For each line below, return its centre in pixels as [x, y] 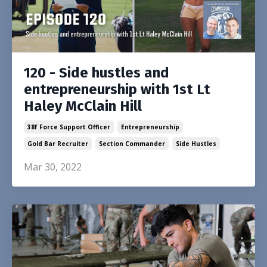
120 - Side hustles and [97, 72]
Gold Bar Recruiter [58, 143]
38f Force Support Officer [69, 127]
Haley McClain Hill [83, 106]
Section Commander [132, 143]
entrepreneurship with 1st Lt [117, 89]
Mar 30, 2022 [53, 167]
